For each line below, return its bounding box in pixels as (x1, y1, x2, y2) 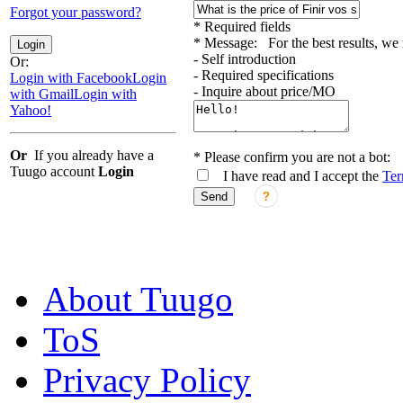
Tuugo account (10, 164, 98, 180)
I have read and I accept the (219, 168, 382, 184)
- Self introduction (193, 51, 296, 67)
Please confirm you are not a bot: (201, 149, 390, 166)
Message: (204, 35, 261, 51)
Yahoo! (10, 103, 51, 119)
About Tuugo (43, 280, 233, 319)
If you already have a (27, 148, 154, 164)
